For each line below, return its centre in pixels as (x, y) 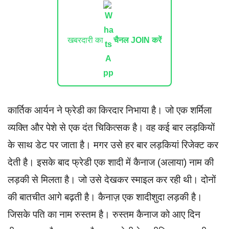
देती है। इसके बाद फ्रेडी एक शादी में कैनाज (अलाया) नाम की (111, 162)
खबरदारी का (85, 40)
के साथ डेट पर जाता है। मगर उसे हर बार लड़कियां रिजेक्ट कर (113, 145)
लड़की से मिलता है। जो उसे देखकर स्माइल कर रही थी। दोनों (112, 179)
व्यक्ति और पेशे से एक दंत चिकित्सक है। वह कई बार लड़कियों (111, 127)
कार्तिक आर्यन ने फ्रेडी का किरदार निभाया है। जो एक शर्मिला (110, 110)
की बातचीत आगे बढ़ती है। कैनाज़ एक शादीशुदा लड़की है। (105, 197)
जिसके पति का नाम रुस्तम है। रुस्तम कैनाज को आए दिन (104, 214)
